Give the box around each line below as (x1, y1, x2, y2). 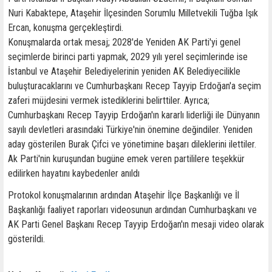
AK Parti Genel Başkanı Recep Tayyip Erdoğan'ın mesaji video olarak (8, 219, 264, 231)
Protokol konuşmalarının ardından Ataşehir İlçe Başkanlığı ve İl (8, 189, 239, 202)
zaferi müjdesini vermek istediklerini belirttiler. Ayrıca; (8, 95, 209, 107)
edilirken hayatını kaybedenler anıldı (8, 168, 140, 180)
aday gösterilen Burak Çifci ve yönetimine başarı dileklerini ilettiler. (8, 138, 256, 151)
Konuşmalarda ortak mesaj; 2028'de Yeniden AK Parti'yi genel (8, 36, 240, 49)
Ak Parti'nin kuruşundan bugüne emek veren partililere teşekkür (8, 153, 245, 165)
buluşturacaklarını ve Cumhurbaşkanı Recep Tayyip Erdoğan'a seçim (8, 80, 261, 92)
